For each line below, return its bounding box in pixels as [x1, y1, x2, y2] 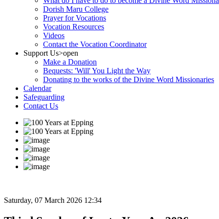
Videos [43, 31, 65, 40]
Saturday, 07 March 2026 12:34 [4, 196, 102, 204]
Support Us [23, 49, 59, 57]
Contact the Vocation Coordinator [43, 40, 147, 48]
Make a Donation [43, 58, 97, 66]
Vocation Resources [43, 22, 104, 31]
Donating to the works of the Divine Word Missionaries [43, 75, 214, 84]
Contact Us [23, 102, 58, 110]
